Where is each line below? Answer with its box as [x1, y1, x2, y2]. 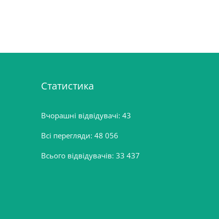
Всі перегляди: [41, 131, 94, 140]
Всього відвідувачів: [41, 151, 116, 160]
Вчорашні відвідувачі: [41, 110, 122, 120]
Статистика [41, 79, 94, 92]
